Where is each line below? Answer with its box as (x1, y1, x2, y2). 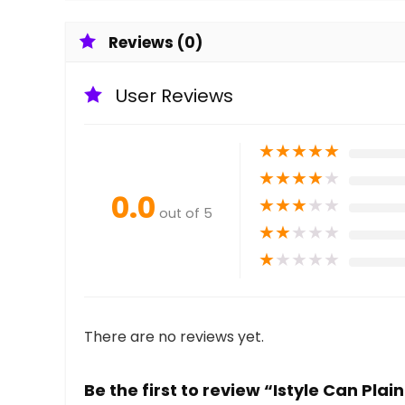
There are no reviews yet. (84, 325, 264, 347)
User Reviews (116, 82, 233, 108)
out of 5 (159, 203, 212, 222)
